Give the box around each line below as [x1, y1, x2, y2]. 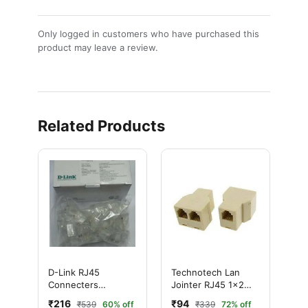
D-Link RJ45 [47, 266, 100, 278]
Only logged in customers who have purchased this [37, 28, 259, 40]
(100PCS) [47, 291, 87, 302]
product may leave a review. [37, 42, 158, 54]
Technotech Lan [171, 266, 240, 278]
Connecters [47, 278, 98, 290]
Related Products [37, 117, 165, 135]
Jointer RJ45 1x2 [171, 278, 244, 290]
